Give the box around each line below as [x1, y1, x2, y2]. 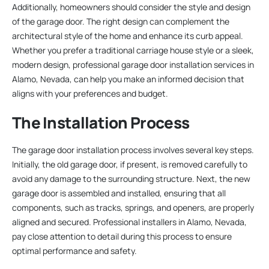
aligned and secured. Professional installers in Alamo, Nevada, [12, 216, 247, 228]
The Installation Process [12, 112, 190, 134]
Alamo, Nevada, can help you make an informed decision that [12, 73, 244, 85]
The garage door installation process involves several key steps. [12, 144, 254, 156]
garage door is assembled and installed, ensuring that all [12, 187, 226, 199]
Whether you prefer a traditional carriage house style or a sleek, [12, 44, 254, 56]
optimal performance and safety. [12, 245, 137, 257]
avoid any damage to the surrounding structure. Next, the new [12, 173, 250, 185]
